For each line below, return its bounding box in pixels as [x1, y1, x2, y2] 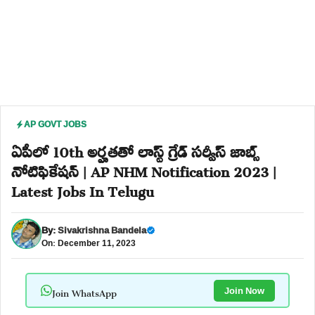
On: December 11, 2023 [41, 234, 136, 251]
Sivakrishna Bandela [58, 221, 146, 238]
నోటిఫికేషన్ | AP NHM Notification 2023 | [11, 151, 276, 186]
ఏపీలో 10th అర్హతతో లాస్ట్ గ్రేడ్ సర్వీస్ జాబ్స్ [11, 131, 259, 167]
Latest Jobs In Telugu [11, 171, 154, 206]
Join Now [224, 281, 264, 299]
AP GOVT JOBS [24, 116, 86, 132]
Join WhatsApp [51, 278, 117, 302]
